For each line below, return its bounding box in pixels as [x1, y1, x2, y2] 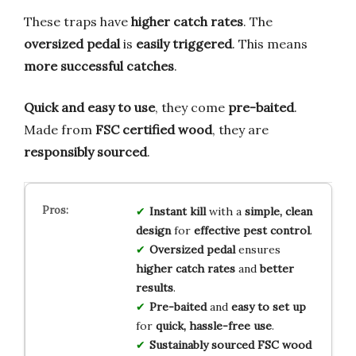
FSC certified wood [95, 121, 212, 137]
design [135, 222, 171, 238]
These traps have [24, 13, 131, 29]
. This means [232, 35, 308, 52]
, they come [155, 99, 228, 115]
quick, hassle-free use [155, 318, 272, 333]
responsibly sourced [24, 143, 147, 160]
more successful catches [24, 57, 174, 74]
